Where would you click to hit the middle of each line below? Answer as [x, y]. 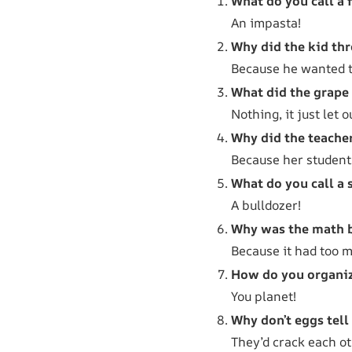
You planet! [264, 296]
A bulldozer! [266, 205]
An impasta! [266, 22]
